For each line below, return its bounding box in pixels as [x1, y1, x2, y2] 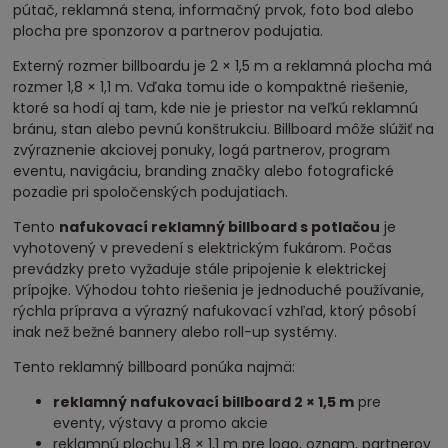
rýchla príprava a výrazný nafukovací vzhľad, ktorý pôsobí [13, 300, 417, 321]
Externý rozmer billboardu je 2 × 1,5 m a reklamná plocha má [13, 55, 433, 76]
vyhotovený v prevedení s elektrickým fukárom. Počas [13, 237, 393, 258]
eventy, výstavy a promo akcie [53, 412, 269, 433]
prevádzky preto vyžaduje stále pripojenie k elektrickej [13, 258, 387, 279]
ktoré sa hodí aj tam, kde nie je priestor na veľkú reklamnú [13, 97, 419, 118]
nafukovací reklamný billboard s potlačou [59, 216, 381, 237]
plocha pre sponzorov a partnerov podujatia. [13, 20, 324, 41]
